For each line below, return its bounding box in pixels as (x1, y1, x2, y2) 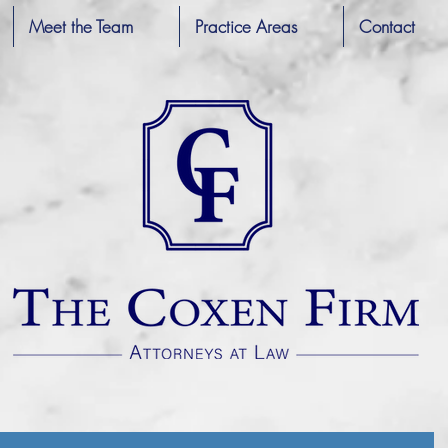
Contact (359, 15, 415, 38)
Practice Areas (195, 15, 297, 38)
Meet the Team (29, 15, 133, 38)
